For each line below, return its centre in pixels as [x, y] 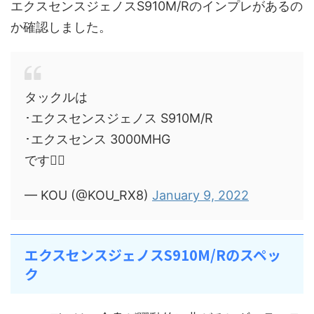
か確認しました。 [61, 27]
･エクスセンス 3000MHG [97, 139]
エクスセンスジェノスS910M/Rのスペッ [153, 254]
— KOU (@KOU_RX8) [88, 195]
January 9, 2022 [200, 195]
